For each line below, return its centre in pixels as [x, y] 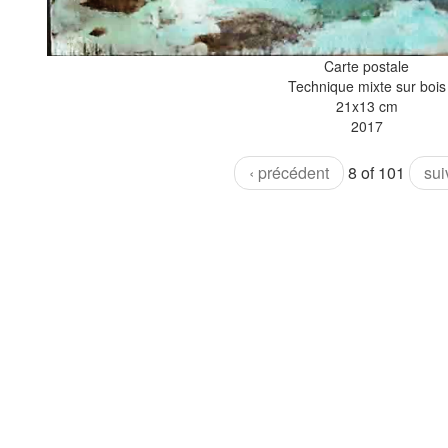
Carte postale [366, 66]
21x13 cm [366, 106]
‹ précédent [289, 172]
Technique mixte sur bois [366, 86]
